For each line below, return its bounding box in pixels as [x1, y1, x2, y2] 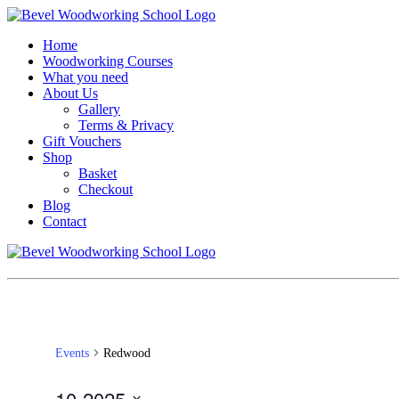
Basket [78, 166, 117, 181]
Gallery [78, 102, 120, 117]
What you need [43, 69, 128, 85]
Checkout [78, 182, 133, 197]
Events [54, 346, 89, 360]
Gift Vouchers [43, 134, 121, 149]
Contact [43, 214, 86, 229]
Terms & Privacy [78, 118, 174, 133]
